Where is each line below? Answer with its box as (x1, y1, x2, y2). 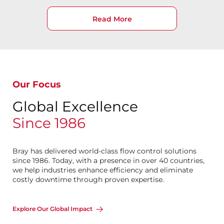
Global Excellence (12, 98, 138, 115)
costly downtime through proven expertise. (12, 175, 164, 184)
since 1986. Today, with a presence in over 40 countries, (12, 156, 204, 165)
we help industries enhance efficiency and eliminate (12, 165, 193, 174)
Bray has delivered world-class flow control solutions (12, 146, 196, 155)
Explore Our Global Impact (12, 205, 92, 212)
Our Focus (12, 79, 61, 90)
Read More (92, 14, 132, 23)
